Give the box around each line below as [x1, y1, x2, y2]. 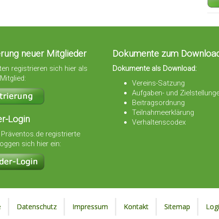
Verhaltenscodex [131, 118, 186, 127]
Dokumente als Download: [112, 64, 197, 73]
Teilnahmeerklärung [131, 108, 194, 117]
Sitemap [164, 201, 190, 211]
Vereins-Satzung [131, 79, 185, 88]
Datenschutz [16, 201, 57, 211]
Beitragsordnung [131, 98, 185, 108]
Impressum [72, 201, 108, 211]
